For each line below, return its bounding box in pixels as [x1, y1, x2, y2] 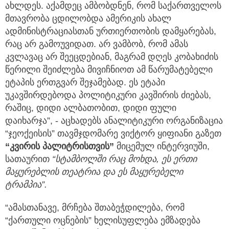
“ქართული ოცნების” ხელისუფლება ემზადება [5, 215, 200, 226]
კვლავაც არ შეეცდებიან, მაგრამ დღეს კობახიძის [5, 52, 218, 62]
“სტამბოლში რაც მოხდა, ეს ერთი [52, 154, 197, 165]
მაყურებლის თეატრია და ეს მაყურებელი [5, 167, 183, 177]
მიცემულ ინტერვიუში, [114, 141, 210, 152]
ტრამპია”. [5, 179, 47, 190]
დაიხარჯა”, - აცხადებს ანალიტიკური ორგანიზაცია [5, 116, 223, 126]
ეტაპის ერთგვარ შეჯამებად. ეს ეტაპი [5, 77, 165, 88]
